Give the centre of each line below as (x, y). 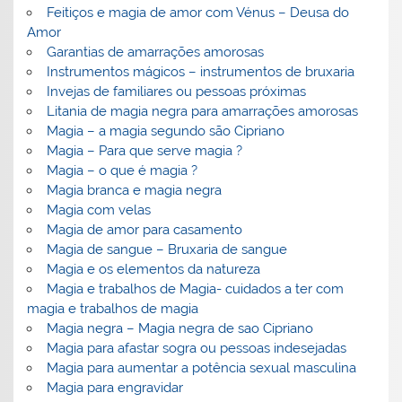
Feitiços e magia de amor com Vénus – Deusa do (197, 13)
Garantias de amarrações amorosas (155, 52)
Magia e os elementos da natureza (153, 270)
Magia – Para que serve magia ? (144, 151)
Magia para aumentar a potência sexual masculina (201, 368)
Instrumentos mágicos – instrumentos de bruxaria (200, 72)
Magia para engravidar (114, 388)
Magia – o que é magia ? (122, 171)
